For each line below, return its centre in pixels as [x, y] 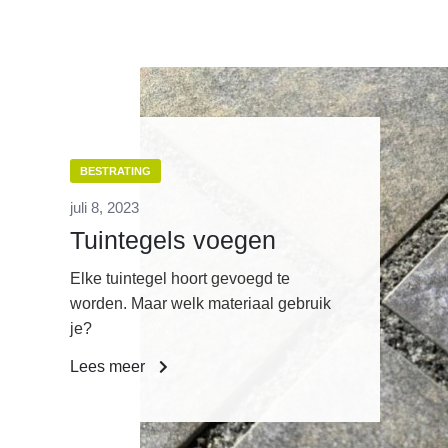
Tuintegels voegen [173, 240]
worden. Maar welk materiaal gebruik [200, 304]
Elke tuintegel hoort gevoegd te [180, 279]
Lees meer [109, 367]
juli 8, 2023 [104, 208]
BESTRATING [115, 171]
